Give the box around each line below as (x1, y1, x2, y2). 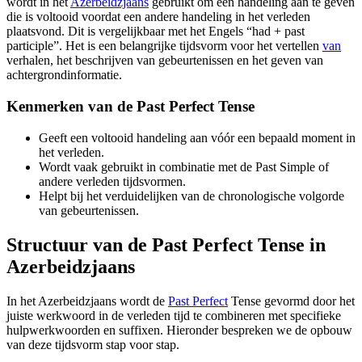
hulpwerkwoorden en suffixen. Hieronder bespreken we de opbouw (6, 322, 352, 337)
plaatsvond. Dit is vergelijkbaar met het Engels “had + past (6, 24, 305, 39)
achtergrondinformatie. (6, 68, 122, 82)
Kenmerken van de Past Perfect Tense (6, 98, 255, 116)
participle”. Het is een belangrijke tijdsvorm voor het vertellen (6, 39, 322, 53)
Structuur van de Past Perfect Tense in (6, 234, 326, 255)
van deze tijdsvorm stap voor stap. (6, 337, 179, 351)
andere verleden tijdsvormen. (39, 174, 186, 188)
